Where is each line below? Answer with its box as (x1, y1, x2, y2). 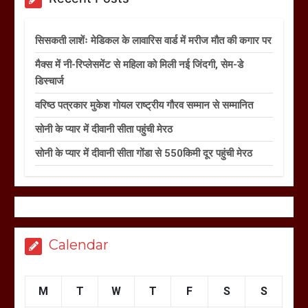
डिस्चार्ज (35, 75, 65, 88)
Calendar (49, 236, 109, 254)
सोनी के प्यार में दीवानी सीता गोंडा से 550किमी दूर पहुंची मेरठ (35, 147, 253, 160)
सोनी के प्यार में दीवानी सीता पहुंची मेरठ (35, 123, 173, 136)
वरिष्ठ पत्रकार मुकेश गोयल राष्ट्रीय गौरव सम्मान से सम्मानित (35, 99, 254, 112)
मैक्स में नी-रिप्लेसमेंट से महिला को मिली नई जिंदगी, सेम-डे (35, 58, 244, 71)
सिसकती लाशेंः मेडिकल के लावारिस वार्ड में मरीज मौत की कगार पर (35, 34, 272, 47)
